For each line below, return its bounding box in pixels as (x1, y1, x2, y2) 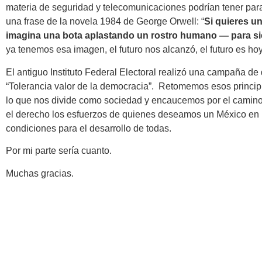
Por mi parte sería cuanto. (6, 146, 112, 156)
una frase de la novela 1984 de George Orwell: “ (6, 16, 204, 27)
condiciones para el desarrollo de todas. (6, 123, 171, 133)
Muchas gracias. (6, 168, 74, 178)
